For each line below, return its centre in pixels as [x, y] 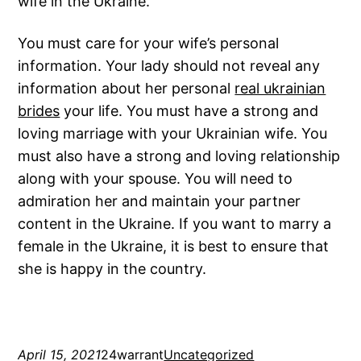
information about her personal [127, 89]
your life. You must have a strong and [189, 111]
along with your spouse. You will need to [156, 179]
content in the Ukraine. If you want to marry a [175, 224]
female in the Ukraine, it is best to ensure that [174, 247]
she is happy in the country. [112, 269]
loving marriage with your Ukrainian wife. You [173, 134]
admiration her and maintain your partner [160, 201]
